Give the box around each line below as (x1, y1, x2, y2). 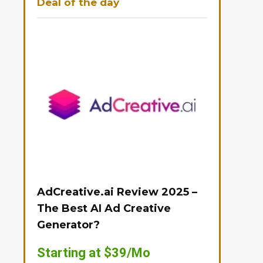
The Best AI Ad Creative (37, 201, 171, 215)
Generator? (37, 218, 100, 231)
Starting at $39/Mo (37, 245, 150, 260)
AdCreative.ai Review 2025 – (37, 185, 197, 198)
